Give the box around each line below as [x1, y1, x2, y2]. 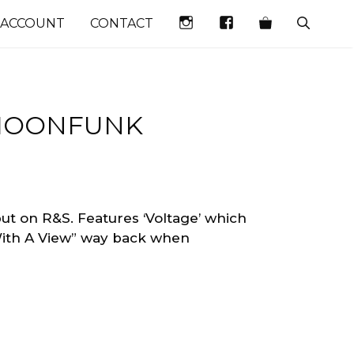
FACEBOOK [233, 15, 307, 30]
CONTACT [90, 16, 153, 31]
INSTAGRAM [193, 15, 272, 30]
